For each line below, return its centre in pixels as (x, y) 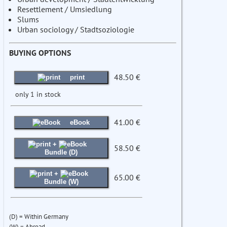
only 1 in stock (38, 94)
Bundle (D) (61, 153)
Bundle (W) (61, 182)
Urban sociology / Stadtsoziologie (76, 30)
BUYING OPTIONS (40, 53)
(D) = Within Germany (39, 217)
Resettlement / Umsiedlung (65, 9)
